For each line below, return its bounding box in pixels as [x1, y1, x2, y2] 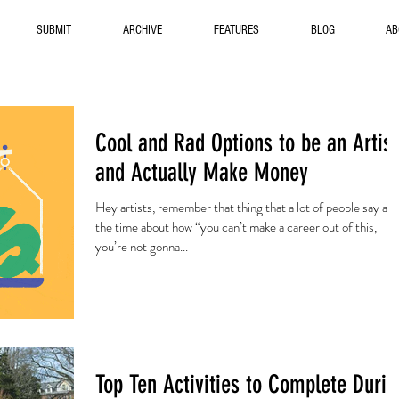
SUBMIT [37, 23, 71, 37]
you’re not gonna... [95, 237, 188, 256]
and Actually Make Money [95, 158, 308, 187]
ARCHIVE [123, 23, 162, 37]
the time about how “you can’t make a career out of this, [95, 217, 377, 237]
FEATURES [214, 23, 259, 37]
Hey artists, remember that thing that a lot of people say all [95, 198, 393, 217]
